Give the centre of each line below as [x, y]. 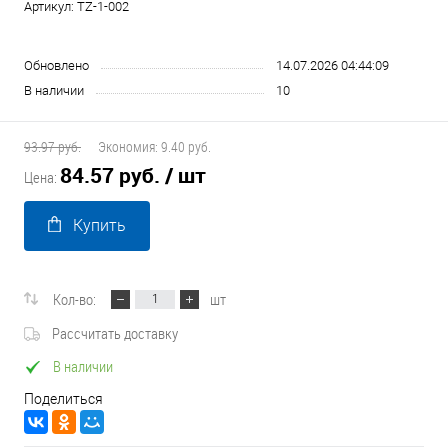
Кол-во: [74, 298]
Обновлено [56, 65]
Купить [99, 225]
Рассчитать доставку [115, 332]
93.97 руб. [52, 146]
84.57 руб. [110, 175]
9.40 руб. [186, 146]
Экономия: [129, 146]
